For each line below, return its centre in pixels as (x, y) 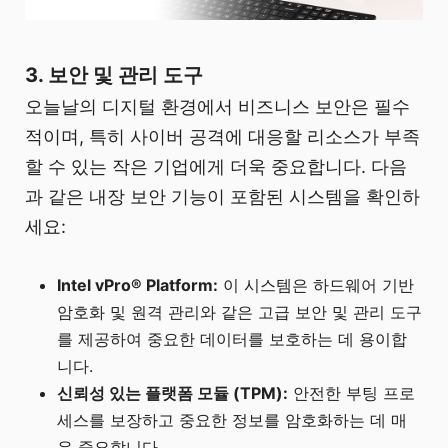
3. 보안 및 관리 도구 (114, 74)
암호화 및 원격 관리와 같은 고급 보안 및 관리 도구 (240, 311)
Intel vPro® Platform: (138, 284)
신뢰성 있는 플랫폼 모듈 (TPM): (173, 392)
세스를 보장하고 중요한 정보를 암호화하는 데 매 (232, 419)
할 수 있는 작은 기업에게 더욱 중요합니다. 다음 (216, 166)
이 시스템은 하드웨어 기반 (316, 284)
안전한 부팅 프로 (352, 392)
